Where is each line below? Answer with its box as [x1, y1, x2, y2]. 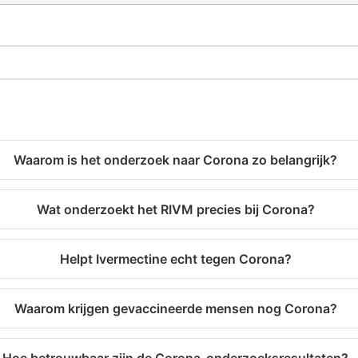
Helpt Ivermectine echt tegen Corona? [59, 251, 292, 268]
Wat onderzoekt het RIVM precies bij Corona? [36, 201, 315, 218]
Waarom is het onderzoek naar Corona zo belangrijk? [14, 152, 338, 169]
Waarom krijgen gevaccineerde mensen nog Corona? [14, 300, 337, 317]
